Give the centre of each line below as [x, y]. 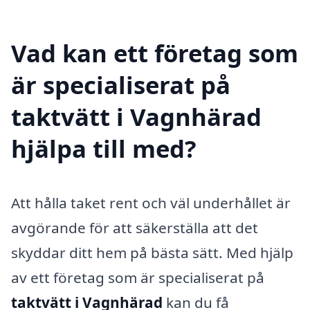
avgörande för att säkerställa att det [135, 227]
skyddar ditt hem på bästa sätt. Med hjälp [152, 252]
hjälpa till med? [104, 148]
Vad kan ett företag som [155, 53]
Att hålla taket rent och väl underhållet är [151, 202]
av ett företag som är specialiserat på [138, 277]
